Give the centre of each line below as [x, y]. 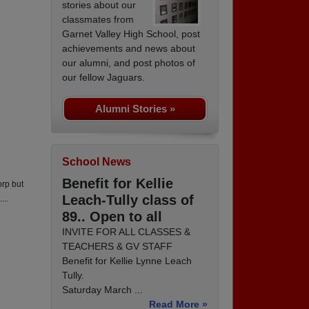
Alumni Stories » [135, 108]
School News [97, 161]
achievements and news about [129, 48]
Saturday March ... [102, 289]
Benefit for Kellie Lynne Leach [127, 260]
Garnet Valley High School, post [131, 33]
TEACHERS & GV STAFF [117, 246]
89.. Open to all [112, 216]
